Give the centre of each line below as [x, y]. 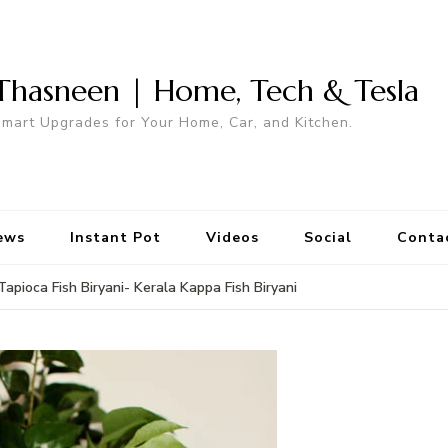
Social [327, 237]
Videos [232, 237]
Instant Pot [115, 237]
